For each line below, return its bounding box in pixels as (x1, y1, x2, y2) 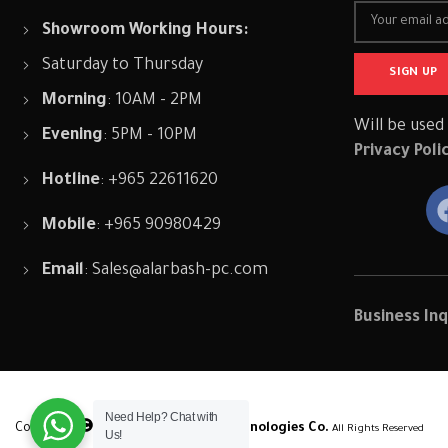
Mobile (41, 217, 96, 235)
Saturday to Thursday (41, 57, 203, 75)
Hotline (41, 172, 100, 190)
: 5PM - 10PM (102, 127, 197, 145)
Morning (41, 92, 107, 110)
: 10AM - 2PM (106, 92, 202, 110)
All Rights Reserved (331, 423, 424, 435)
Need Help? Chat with (105, 410, 218, 424)
